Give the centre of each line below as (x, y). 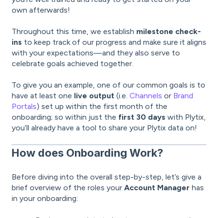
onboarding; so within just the (65, 117)
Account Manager (157, 188)
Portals (24, 107)
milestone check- (169, 32)
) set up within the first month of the (102, 107)
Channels (146, 96)
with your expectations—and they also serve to (96, 53)
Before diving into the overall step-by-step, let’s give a (107, 177)
